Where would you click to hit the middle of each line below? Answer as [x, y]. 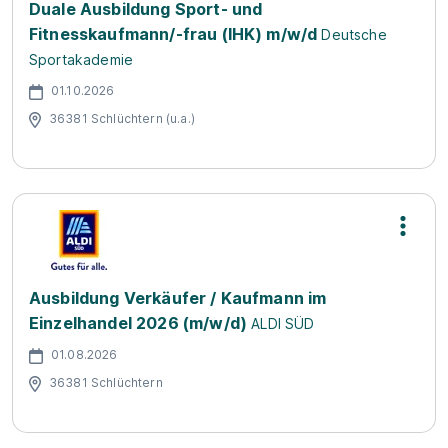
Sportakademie [81, 59]
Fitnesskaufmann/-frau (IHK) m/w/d [173, 34]
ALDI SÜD [283, 323]
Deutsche [354, 34]
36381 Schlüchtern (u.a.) [122, 118]
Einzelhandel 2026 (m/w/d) [138, 323]
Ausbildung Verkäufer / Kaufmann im [178, 298]
